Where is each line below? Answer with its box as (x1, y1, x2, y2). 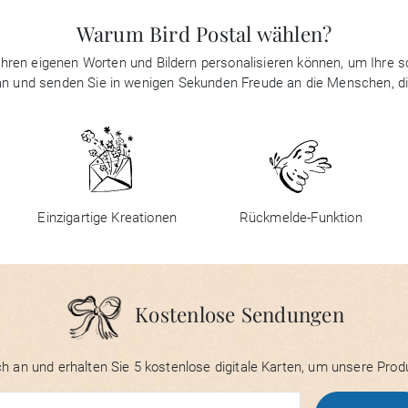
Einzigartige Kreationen (37, 209, 178, 227)
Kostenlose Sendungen (135, 301, 344, 329)
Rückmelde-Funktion (239, 209, 362, 227)
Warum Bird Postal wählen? (76, 20, 332, 47)
